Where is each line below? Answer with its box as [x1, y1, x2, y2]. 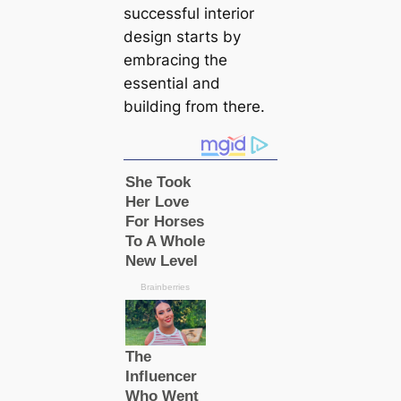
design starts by [123, 27, 241, 46]
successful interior [123, 4, 254, 22]
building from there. [123, 97, 265, 115]
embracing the [123, 50, 227, 69]
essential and [123, 73, 220, 92]
